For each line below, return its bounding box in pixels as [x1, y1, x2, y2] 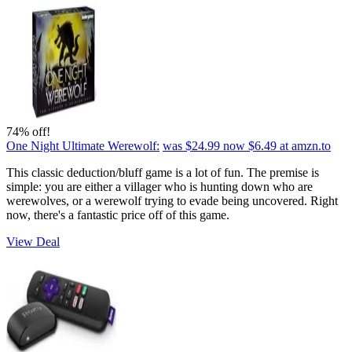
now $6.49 [223, 138, 277, 152]
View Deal [6, 234, 60, 248]
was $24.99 [163, 138, 220, 152]
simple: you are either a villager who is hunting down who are [6, 179, 313, 193]
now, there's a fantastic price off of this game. [6, 207, 229, 222]
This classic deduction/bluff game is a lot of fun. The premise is [6, 165, 319, 179]
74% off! [6, 124, 50, 138]
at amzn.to [280, 138, 331, 152]
